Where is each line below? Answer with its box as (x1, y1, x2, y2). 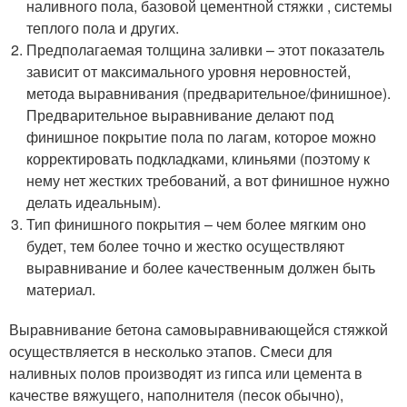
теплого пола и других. (26, 16, 180, 38)
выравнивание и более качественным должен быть (26, 256, 376, 278)
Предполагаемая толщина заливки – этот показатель (26, 38, 385, 60)
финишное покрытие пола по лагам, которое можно (26, 125, 377, 147)
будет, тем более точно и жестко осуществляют (26, 234, 345, 256)
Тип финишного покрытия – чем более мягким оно (26, 213, 367, 234)
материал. (26, 278, 96, 300)
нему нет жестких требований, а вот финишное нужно (26, 169, 391, 191)
